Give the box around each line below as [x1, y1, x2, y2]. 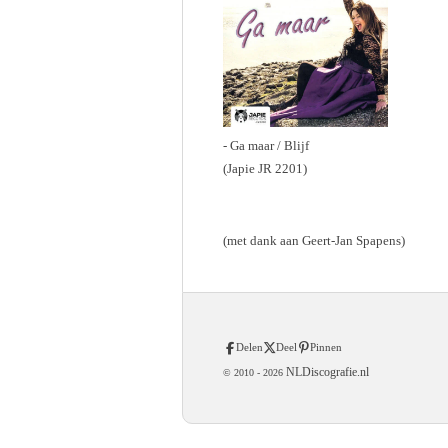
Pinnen [310, 340, 342, 353]
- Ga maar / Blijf [223, 137, 309, 153]
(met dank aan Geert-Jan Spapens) [223, 232, 405, 248]
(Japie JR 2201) [223, 160, 307, 176]
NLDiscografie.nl [283, 364, 369, 379]
